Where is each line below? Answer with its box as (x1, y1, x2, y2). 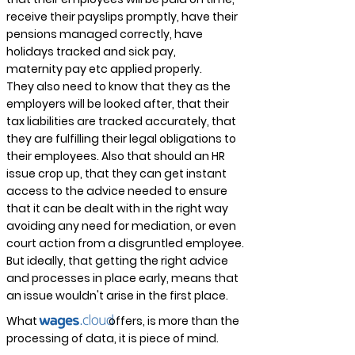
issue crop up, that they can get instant (6, 166, 227, 181)
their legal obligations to (99, 131, 236, 147)
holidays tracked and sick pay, (6, 44, 176, 59)
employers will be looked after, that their (6, 96, 229, 112)
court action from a (6, 235, 118, 251)
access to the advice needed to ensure (6, 183, 227, 199)
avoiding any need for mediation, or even (6, 218, 236, 234)
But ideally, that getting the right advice (6, 253, 228, 269)
